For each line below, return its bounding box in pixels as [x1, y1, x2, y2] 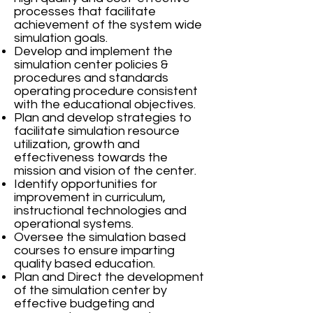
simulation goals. [14, 31, 108, 45]
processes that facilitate [14, 5, 156, 18]
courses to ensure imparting [14, 244, 175, 257]
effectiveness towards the [14, 151, 168, 164]
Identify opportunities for [14, 177, 157, 191]
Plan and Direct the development [14, 270, 204, 284]
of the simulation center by [14, 284, 167, 297]
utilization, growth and [14, 138, 140, 151]
